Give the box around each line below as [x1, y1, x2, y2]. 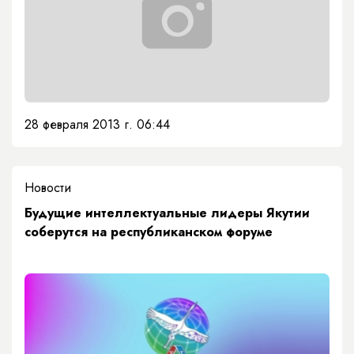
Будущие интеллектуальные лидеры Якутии [24, 204, 310, 223]
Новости [24, 179, 71, 198]
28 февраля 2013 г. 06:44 [24, 115, 170, 134]
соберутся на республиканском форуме [24, 223, 273, 242]
